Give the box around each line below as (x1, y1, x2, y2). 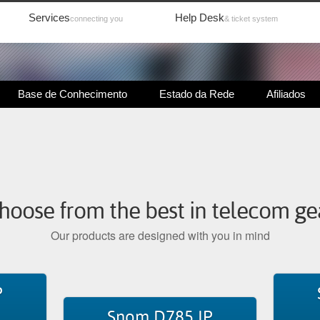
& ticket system (224, 14, 278, 23)
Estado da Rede (159, 88, 234, 100)
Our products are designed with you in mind (50, 227, 270, 244)
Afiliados (266, 88, 306, 100)
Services (29, 11, 70, 24)
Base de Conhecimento (18, 88, 127, 100)
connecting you (70, 14, 123, 23)
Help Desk (175, 11, 224, 24)
